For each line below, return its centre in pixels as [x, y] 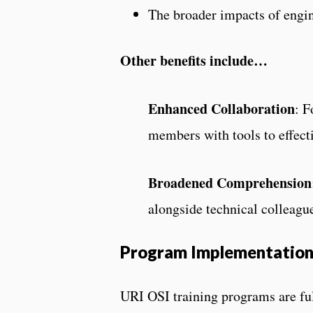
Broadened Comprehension [230, 182]
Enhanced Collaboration [221, 108]
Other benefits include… [194, 60]
